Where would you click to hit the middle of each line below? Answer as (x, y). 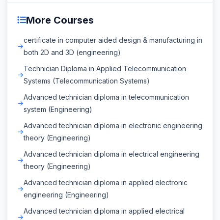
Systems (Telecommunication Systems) (87, 81)
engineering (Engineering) (66, 194)
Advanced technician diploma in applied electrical (104, 211)
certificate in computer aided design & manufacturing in (113, 40)
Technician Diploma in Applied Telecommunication (105, 68)
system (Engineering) (58, 109)
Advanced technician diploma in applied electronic (106, 182)
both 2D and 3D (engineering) (72, 52)
